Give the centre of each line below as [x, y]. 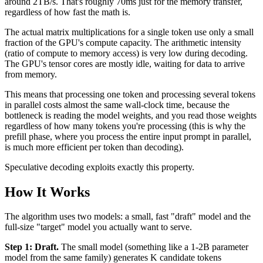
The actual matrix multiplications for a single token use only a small [129, 32]
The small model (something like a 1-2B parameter [154, 247]
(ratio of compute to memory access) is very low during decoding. [126, 53]
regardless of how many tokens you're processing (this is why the [125, 126]
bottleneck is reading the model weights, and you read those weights [131, 115]
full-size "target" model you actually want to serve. [98, 227]
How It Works [47, 192]
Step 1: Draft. [32, 247]
